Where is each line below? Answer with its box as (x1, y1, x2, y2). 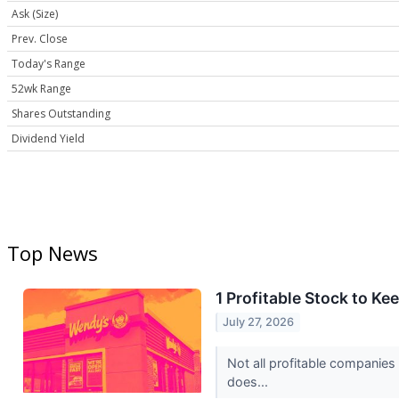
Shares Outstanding (12, 106, 110, 122)
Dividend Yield (12, 131, 85, 147)
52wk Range (12, 81, 71, 97)
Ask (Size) (12, 6, 58, 22)
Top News (7, 240, 98, 267)
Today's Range (12, 56, 85, 72)
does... (226, 373, 272, 389)
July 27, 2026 (223, 315, 295, 330)
